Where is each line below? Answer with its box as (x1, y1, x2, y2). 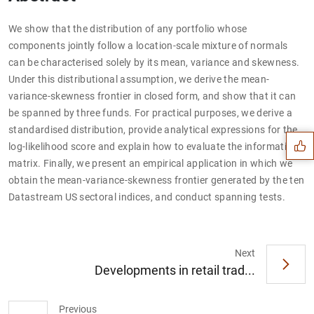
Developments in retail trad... (95, 263, 255, 278)
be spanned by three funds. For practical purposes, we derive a (8, 107, 292, 118)
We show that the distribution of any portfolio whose (8, 22, 247, 34)
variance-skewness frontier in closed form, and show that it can (8, 90, 296, 102)
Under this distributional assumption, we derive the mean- (8, 73, 270, 85)
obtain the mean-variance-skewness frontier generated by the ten (8, 174, 305, 186)
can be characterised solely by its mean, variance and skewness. (8, 56, 300, 68)
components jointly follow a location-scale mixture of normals (8, 39, 288, 51)
